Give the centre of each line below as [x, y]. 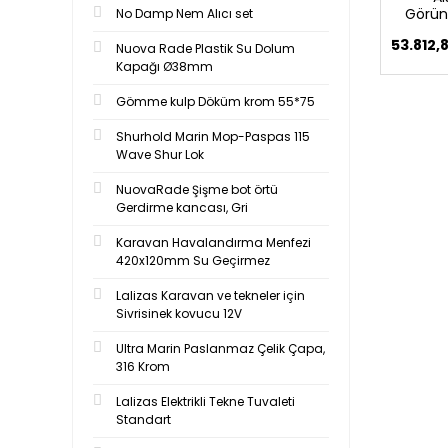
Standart [143, 419]
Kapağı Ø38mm [164, 66]
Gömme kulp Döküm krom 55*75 [215, 101]
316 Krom [143, 366]
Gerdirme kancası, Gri [182, 207]
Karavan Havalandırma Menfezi [213, 242]
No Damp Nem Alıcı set [184, 13]
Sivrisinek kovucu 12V [179, 313]
